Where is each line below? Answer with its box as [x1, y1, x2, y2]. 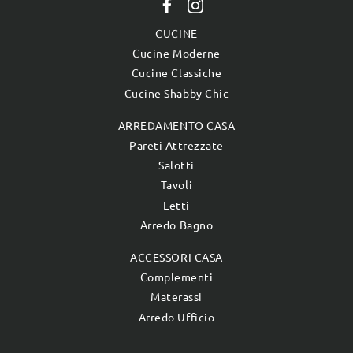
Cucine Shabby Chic [124, 87, 229, 100]
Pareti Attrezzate [129, 139, 224, 152]
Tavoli [160, 179, 193, 192]
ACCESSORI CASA [130, 251, 223, 264]
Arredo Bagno [139, 218, 214, 232]
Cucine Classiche [131, 67, 222, 80]
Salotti [158, 159, 195, 173]
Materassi [150, 291, 203, 304]
